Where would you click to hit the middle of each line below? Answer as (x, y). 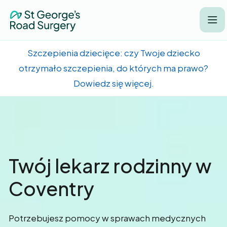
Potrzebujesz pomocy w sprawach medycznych (107, 218)
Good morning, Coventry (82, 133)
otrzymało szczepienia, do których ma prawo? (113, 68)
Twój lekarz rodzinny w (110, 165)
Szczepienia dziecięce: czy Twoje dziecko (113, 53)
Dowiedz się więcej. (113, 83)
